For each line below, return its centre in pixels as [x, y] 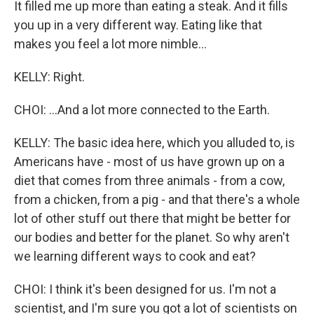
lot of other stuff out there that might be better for [152, 219]
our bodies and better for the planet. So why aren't [152, 238]
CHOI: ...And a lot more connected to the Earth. [142, 110]
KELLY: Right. [49, 77]
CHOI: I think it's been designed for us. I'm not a [145, 289]
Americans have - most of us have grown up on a [149, 162]
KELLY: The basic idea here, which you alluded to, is [155, 143]
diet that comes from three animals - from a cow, [149, 181]
